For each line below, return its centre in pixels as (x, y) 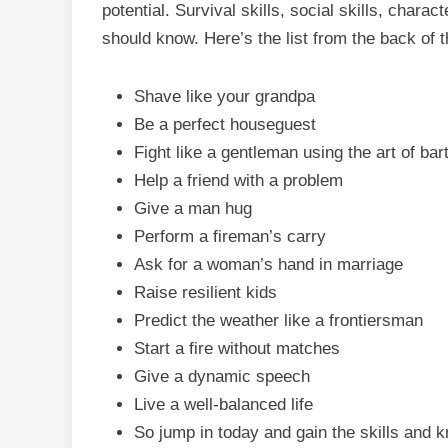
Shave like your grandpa (224, 96)
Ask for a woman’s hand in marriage (268, 264)
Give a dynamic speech (222, 376)
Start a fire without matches (237, 348)
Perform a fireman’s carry (230, 236)
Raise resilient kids (205, 292)
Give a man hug (193, 208)
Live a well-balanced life (223, 404)
